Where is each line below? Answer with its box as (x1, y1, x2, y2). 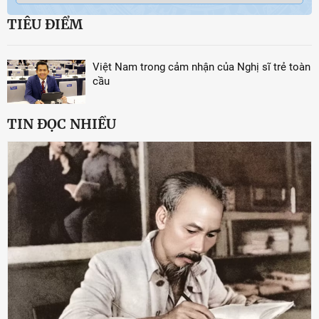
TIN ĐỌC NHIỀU (7, 115, 116, 132)
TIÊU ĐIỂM (7, 16, 83, 33)
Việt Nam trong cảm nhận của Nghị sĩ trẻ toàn (93, 61, 310, 74)
